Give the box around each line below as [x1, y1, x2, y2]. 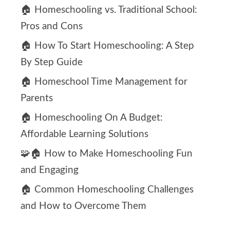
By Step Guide [21, 57, 83, 68]
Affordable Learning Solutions [21, 129, 148, 140]
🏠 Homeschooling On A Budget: [21, 113, 163, 123]
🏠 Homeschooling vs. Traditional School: [21, 5, 197, 15]
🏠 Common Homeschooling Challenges [21, 185, 194, 195]
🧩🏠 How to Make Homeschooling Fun [21, 149, 193, 159]
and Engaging [21, 165, 79, 176]
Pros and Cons [21, 22, 83, 32]
